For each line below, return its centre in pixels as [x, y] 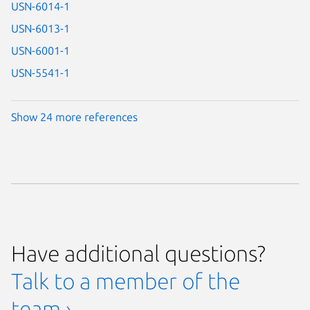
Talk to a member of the [126, 281]
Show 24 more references [74, 117]
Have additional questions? [138, 254]
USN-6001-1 [40, 50]
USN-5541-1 [40, 72]
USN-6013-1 [40, 28]
